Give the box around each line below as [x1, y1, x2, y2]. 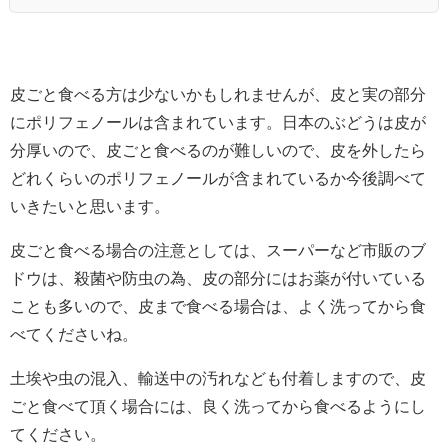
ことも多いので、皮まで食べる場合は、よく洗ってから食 [10, 298, 426, 315]
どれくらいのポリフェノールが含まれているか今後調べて [10, 170, 426, 187]
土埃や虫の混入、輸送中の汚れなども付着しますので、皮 [10, 370, 426, 387]
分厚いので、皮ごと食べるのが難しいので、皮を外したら [10, 142, 426, 159]
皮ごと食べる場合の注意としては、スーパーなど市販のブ [10, 242, 426, 259]
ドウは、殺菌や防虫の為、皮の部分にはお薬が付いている [10, 270, 426, 287]
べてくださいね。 [10, 326, 138, 343]
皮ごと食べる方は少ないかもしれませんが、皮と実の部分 [10, 86, 426, 103]
